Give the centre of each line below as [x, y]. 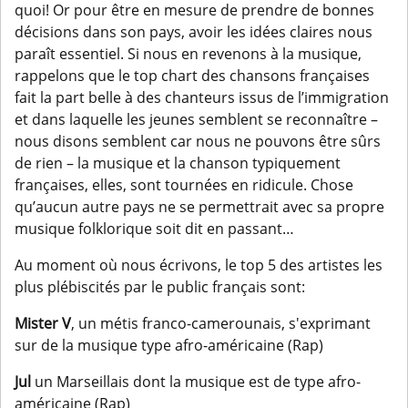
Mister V [43, 324]
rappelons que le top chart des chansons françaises [192, 76]
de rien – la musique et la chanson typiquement [178, 163]
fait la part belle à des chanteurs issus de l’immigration [202, 98]
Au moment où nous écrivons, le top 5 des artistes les [199, 265]
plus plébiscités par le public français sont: [160, 287]
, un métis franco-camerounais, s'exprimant [221, 324]
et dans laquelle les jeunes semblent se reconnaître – [196, 120]
